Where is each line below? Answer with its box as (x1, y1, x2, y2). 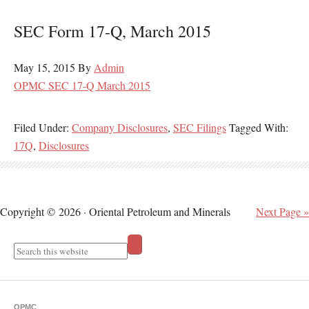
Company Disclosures (72, 120, 168, 134)
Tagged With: (229, 120, 288, 134)
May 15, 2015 (14, 60, 75, 74)
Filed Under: (14, 120, 72, 134)
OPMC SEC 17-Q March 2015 (14, 78, 150, 92)
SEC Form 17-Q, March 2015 (14, 20, 211, 42)
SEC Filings (173, 120, 226, 134)
